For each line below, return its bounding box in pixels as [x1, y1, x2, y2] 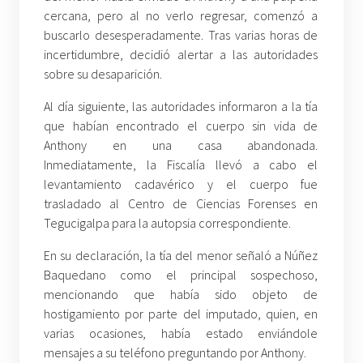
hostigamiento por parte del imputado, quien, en [44, 305, 318, 322]
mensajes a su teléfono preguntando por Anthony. [44, 344, 306, 361]
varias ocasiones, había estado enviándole [44, 324, 318, 341]
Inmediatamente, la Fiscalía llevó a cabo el [44, 156, 318, 173]
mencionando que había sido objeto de [44, 285, 318, 302]
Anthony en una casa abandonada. [44, 136, 318, 153]
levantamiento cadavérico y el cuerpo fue [44, 175, 318, 192]
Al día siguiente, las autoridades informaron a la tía [44, 97, 318, 114]
